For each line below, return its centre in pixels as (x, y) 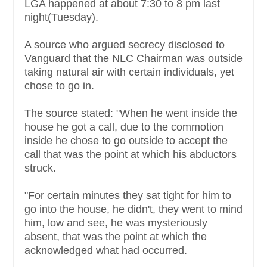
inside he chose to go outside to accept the (126, 140)
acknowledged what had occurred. (107, 250)
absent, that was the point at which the (116, 236)
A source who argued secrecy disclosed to (125, 44)
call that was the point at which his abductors (131, 154)
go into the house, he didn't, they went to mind (133, 209)
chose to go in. (61, 86)
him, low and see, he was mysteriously (116, 223)
